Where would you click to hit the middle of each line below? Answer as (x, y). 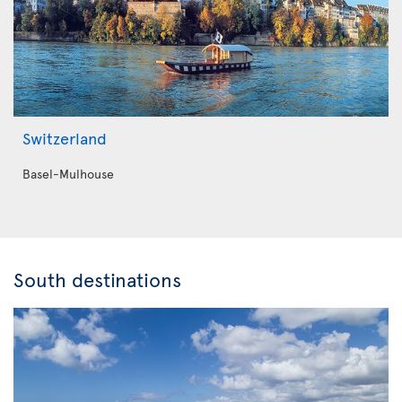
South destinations (97, 279)
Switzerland (65, 138)
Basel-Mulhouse (68, 174)
